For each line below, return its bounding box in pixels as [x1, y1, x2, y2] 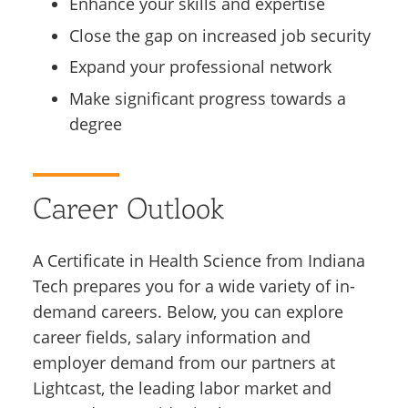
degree [69, 113, 122, 136]
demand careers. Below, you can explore [33, 300, 343, 322]
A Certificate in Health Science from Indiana [33, 249, 365, 271]
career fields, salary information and [33, 325, 311, 348]
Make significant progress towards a [69, 87, 346, 110]
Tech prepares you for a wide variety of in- [33, 274, 355, 297]
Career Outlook [33, 191, 224, 225]
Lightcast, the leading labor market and [33, 376, 331, 399]
